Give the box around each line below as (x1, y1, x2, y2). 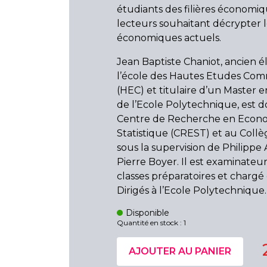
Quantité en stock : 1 (117, 218, 186, 227)
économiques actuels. (117, 32, 221, 44)
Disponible (126, 207, 170, 218)
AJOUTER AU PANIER (129, 246, 231, 257)
